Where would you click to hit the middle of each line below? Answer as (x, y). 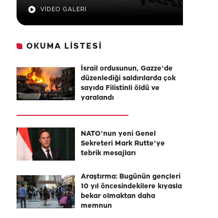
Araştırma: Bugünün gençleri (131, 177)
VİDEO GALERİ (64, 9)
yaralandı (97, 98)
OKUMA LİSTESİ (64, 46)
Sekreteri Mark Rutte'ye (123, 144)
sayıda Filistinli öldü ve (120, 88)
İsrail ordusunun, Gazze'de (127, 69)
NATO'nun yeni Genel (118, 134)
